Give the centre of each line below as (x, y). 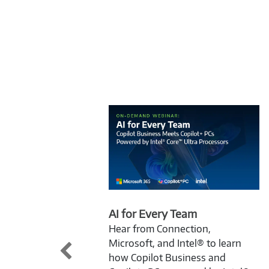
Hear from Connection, (160, 228)
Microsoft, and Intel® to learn (175, 243)
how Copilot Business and (167, 257)
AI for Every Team (153, 213)
